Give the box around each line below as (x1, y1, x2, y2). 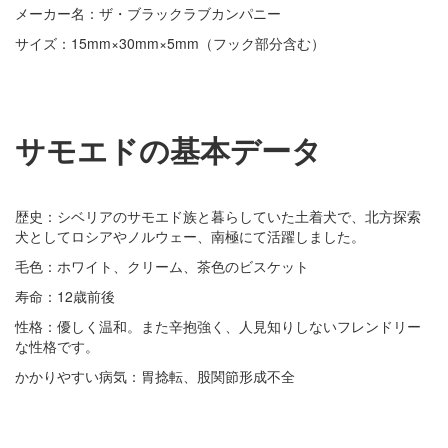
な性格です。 (15, 335, 99, 356)
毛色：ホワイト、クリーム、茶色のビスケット (15, 255, 309, 276)
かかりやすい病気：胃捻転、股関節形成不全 (15, 365, 295, 386)
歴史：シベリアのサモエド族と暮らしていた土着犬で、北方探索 (15, 205, 421, 226)
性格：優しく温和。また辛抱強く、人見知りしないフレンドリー (15, 315, 421, 336)
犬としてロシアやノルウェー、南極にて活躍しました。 (15, 225, 365, 246)
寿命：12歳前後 (15, 285, 115, 306)
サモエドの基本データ (15, 127, 322, 171)
